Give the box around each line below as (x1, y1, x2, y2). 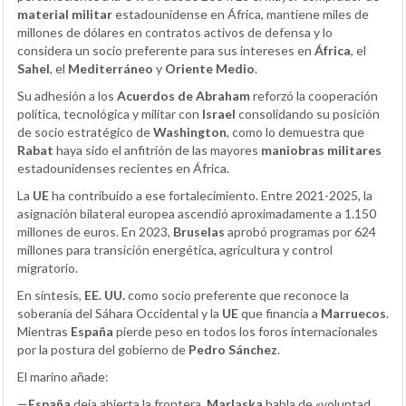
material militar (17, 6, 112, 23)
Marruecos (321, 305, 386, 322)
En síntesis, (17, 287, 84, 304)
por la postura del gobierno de (17, 342, 188, 358)
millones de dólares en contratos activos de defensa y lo (17, 24, 333, 41)
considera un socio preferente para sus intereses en (17, 43, 314, 59)
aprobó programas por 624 (225, 224, 376, 240)
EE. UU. (84, 287, 128, 304)
